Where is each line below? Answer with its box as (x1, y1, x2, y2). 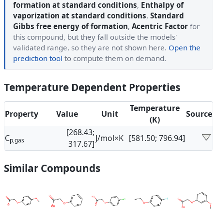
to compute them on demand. (62, 53, 166, 63)
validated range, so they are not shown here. (13, 43, 169, 53)
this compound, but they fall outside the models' (13, 32, 177, 42)
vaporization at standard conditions (13, 11, 146, 21)
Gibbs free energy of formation (13, 21, 128, 31)
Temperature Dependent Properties (4, 80, 180, 94)
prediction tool (13, 53, 62, 63)
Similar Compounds (4, 161, 100, 175)
